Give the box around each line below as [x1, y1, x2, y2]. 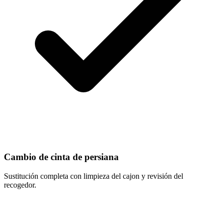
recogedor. [4, 181, 36, 190]
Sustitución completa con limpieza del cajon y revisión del [4, 172, 183, 181]
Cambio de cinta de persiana [4, 152, 119, 163]
